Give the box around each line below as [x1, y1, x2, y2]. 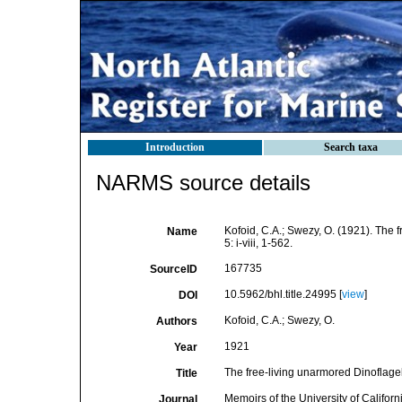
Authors [155, 315, 197, 328]
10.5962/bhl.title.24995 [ [223, 288, 342, 301]
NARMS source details [96, 170, 310, 195]
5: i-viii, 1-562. [223, 237, 293, 249]
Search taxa [324, 141, 378, 153]
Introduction [145, 141, 205, 153]
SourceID [149, 263, 197, 275]
